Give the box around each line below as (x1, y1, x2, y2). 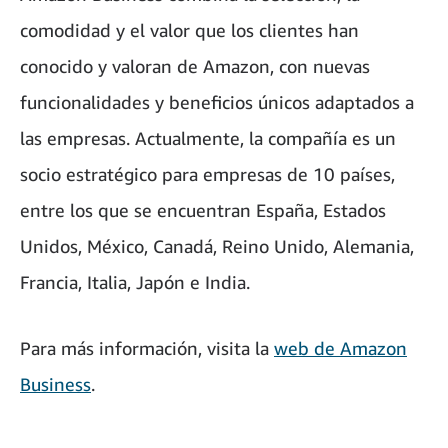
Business (20, 372, 91, 395)
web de (274, 336, 340, 359)
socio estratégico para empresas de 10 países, (20, 162, 395, 185)
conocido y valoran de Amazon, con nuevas (20, 54, 370, 77)
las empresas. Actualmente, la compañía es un (20, 126, 396, 149)
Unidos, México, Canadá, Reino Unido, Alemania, (20, 234, 414, 257)
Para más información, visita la (20, 336, 274, 359)
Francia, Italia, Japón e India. (20, 270, 250, 293)
